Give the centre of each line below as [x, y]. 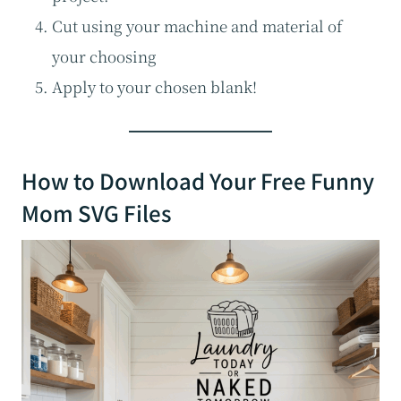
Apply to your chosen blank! [154, 87]
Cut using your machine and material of [197, 26]
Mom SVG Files [97, 213]
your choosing [104, 56]
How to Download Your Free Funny [198, 181]
